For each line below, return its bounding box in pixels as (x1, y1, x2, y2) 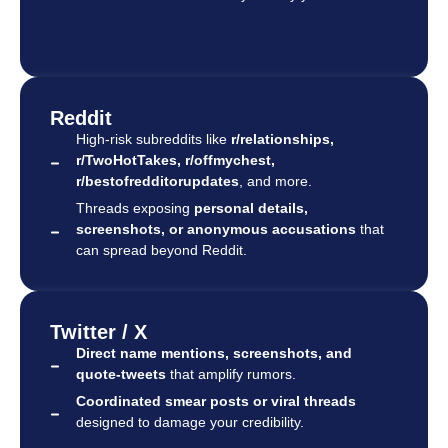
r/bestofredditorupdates (76, 173, 239, 190)
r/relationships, (231, 131, 334, 148)
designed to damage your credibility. (76, 414, 304, 431)
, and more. (239, 173, 312, 190)
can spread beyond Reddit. (76, 242, 247, 259)
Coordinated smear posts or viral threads (76, 393, 356, 410)
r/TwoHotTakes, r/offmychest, (76, 152, 275, 169)
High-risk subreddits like (76, 131, 231, 148)
